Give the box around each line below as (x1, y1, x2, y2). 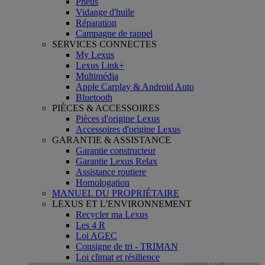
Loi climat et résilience (76, 251, 160, 262)
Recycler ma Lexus (76, 209, 148, 219)
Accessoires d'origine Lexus (76, 124, 180, 134)
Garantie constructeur (76, 145, 156, 156)
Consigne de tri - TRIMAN (76, 241, 178, 251)
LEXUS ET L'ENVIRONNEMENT (52, 198, 192, 209)
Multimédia (76, 70, 118, 81)
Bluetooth (76, 92, 112, 102)
